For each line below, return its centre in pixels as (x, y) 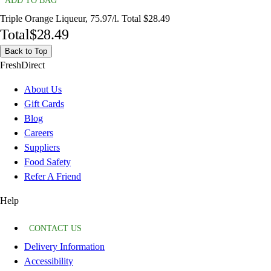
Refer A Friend (53, 177)
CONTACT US (55, 229)
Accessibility (49, 261)
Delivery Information (64, 247)
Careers (39, 133)
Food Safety (47, 162)
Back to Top (26, 51)
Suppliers (42, 148)
